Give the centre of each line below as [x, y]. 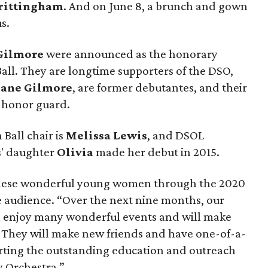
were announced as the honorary [131, 54]
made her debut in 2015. [156, 152]
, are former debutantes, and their [160, 87]
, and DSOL [176, 135]
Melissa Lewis [106, 135]
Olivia [75, 152]
